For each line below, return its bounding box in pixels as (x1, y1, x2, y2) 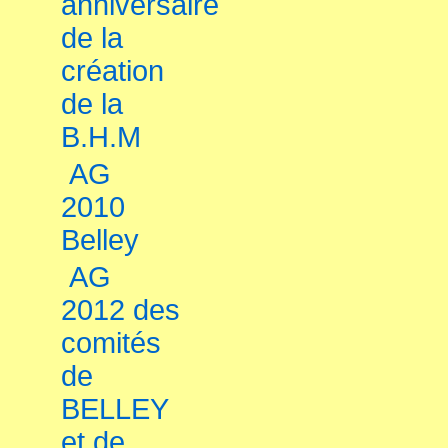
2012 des (61, 294, 180, 326)
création (61, 55, 164, 87)
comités (61, 327, 161, 359)
